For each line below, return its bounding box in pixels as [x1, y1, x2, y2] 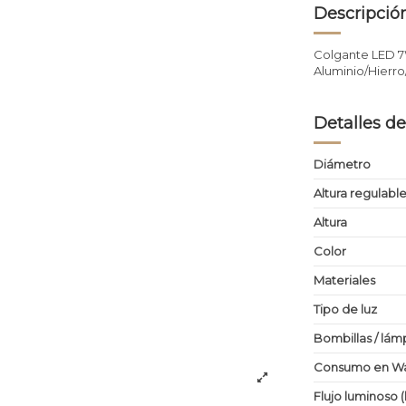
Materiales [314, 273, 376, 288]
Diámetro [314, 157, 372, 172]
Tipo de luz [314, 302, 378, 317]
